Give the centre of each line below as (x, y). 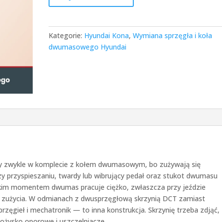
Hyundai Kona (107, 35)
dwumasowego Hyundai (88, 47)
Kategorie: (67, 35)
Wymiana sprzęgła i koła (173, 35)
